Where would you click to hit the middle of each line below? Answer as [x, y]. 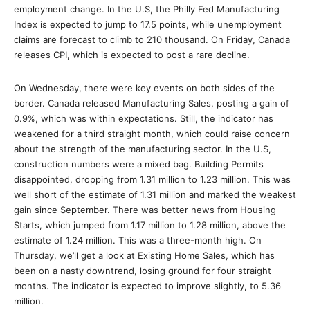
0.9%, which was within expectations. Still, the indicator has [144, 118]
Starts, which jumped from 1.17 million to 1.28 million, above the [150, 225]
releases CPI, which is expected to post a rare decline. [132, 55]
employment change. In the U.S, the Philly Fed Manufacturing [147, 9]
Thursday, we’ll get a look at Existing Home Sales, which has [144, 255]
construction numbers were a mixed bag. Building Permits [139, 164]
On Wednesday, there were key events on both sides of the [144, 88]
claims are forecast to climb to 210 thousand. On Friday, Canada [152, 39]
